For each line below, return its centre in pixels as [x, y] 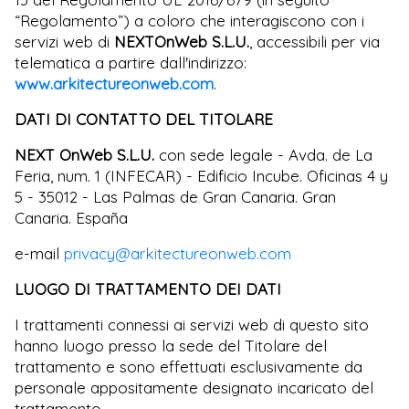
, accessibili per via [315, 41]
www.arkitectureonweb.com [114, 83]
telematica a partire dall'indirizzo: [131, 62]
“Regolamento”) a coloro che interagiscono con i [189, 20]
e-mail [39, 253]
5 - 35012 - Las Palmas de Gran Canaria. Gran [175, 196]
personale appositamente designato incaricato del [194, 387]
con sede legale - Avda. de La [266, 154]
